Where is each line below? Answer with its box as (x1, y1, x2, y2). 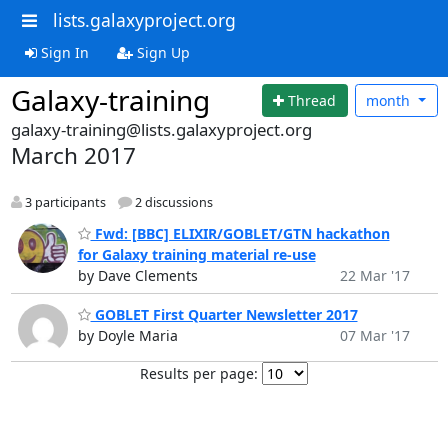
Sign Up (132, 42, 190, 62)
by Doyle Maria (77, 326, 178, 346)
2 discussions (131, 194, 213, 212)
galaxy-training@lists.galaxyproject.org (10, 118, 312, 141)
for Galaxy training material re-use (77, 244, 316, 264)
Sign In (36, 42, 89, 62)
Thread (288, 90, 337, 110)
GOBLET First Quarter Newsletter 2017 (90, 305, 358, 325)
